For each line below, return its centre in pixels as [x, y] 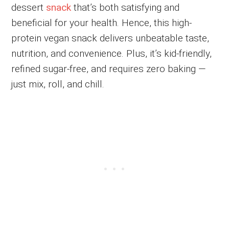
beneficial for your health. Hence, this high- [102, 22]
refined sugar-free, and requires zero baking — [109, 68]
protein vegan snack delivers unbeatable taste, [110, 38]
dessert [29, 7]
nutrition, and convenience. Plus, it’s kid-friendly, [112, 53]
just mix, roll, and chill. [58, 84]
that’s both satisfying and [125, 7]
